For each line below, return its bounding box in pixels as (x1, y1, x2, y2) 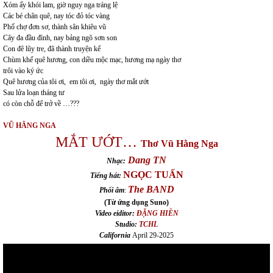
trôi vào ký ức (3, 66, 43, 75)
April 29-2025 (130, 230, 174, 239)
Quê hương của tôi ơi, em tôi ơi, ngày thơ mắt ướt (3, 77, 149, 86)
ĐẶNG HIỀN (136, 208, 179, 218)
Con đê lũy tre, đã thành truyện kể (3, 44, 101, 53)
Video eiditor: (94, 208, 135, 218)
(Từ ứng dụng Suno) (104, 197, 169, 207)
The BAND (127, 183, 174, 194)
